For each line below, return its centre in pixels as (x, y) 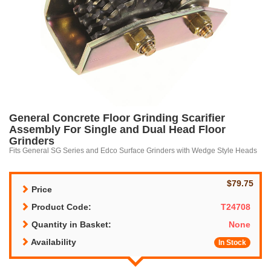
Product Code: (60, 207)
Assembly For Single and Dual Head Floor (117, 129)
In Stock (232, 242)
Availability (53, 242)
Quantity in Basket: (70, 224)
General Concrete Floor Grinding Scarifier (117, 118)
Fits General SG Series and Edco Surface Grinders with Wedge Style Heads (133, 150)
